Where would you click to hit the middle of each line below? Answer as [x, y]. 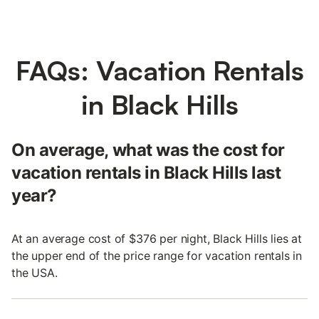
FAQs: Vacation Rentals [159, 70]
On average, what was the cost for [148, 150]
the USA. [35, 273]
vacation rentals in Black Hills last [146, 173]
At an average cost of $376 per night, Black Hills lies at [157, 239]
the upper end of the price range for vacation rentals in [157, 256]
